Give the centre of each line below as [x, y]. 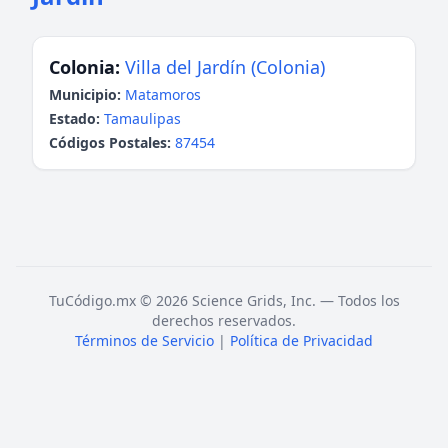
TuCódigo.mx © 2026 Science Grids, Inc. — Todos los [224, 300]
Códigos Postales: [110, 142]
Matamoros [163, 94]
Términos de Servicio [144, 340]
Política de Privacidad [301, 340]
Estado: [74, 118]
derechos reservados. [224, 320]
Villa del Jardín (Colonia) [225, 67]
